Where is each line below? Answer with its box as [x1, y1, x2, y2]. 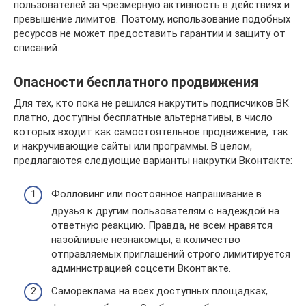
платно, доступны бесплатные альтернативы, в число [14, 111, 273, 124]
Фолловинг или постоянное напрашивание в [51, 187, 262, 200]
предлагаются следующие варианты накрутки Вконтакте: [14, 154, 292, 167]
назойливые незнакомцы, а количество [51, 233, 240, 246]
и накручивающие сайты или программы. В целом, [14, 140, 252, 152]
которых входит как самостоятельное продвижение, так [14, 126, 288, 138]
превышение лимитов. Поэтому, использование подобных [14, 13, 290, 25]
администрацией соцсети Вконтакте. [51, 262, 231, 275]
